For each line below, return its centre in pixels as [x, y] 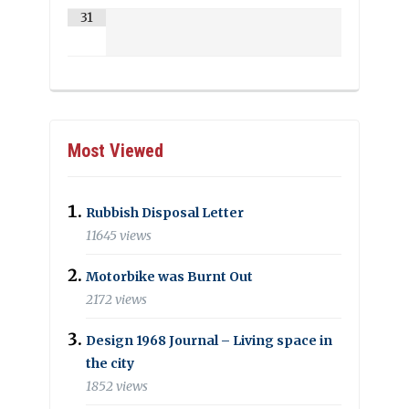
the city [110, 363]
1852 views [117, 387]
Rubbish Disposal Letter [165, 212]
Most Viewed [115, 151]
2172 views [116, 300]
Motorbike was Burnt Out [169, 276]
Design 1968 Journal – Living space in [209, 340]
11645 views [119, 236]
